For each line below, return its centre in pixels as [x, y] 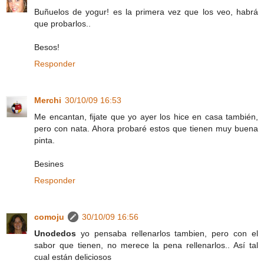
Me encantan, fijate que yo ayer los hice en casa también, [146, 117]
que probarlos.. [62, 24]
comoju [49, 217]
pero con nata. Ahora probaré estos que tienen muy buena [146, 129]
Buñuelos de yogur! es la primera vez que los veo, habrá [146, 12]
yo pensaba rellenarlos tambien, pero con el [167, 234]
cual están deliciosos [73, 257]
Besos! [47, 47]
